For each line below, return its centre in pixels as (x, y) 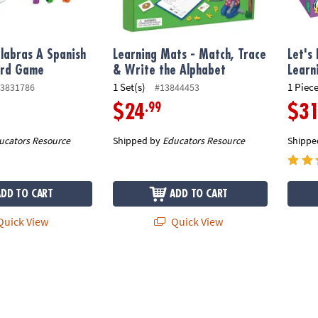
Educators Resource (204, 140)
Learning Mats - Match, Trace (190, 54)
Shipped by (138, 140)
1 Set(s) (130, 87)
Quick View (196, 221)
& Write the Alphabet (170, 70)
